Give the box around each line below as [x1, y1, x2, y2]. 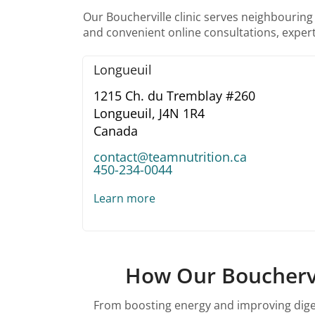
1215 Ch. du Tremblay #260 [94, 87, 255, 105]
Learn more [94, 191, 155, 207]
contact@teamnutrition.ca [94, 148, 247, 166]
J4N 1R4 [159, 105, 205, 122]
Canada [94, 122, 138, 140]
